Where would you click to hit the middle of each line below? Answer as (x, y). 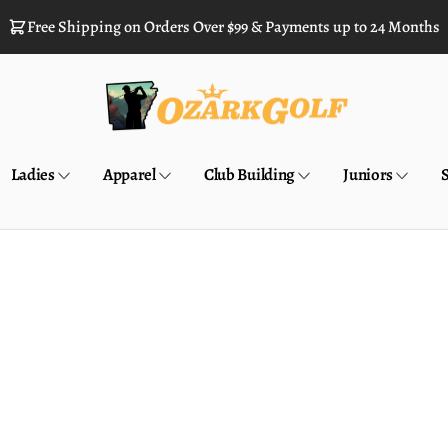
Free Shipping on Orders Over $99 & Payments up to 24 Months (233, 26)
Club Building (249, 175)
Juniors (368, 175)
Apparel (129, 175)
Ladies (32, 175)
